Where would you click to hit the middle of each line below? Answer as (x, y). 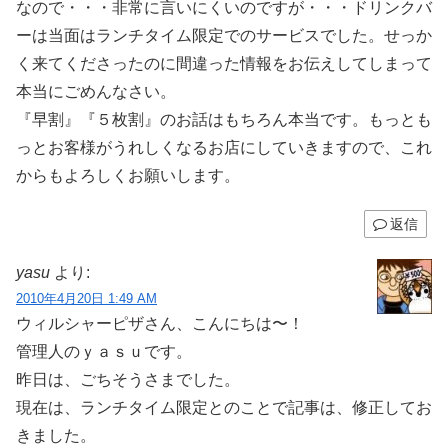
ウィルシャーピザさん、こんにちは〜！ (160, 324)
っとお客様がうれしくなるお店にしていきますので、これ (224, 147)
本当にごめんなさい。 (96, 91)
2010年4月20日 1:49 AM (86, 299)
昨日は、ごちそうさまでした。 (128, 380)
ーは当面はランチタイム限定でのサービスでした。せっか (224, 35)
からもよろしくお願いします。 (128, 175)
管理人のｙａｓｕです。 (104, 352)
